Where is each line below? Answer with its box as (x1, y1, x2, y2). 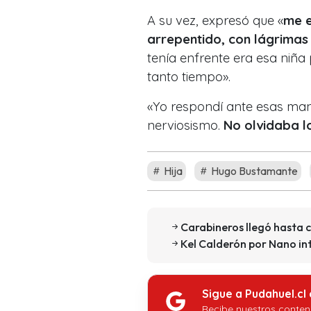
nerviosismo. (147, 117, 224, 134)
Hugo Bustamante (209, 164, 298, 178)
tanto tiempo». (147, 69, 230, 85)
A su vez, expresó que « (147, 12, 283, 29)
